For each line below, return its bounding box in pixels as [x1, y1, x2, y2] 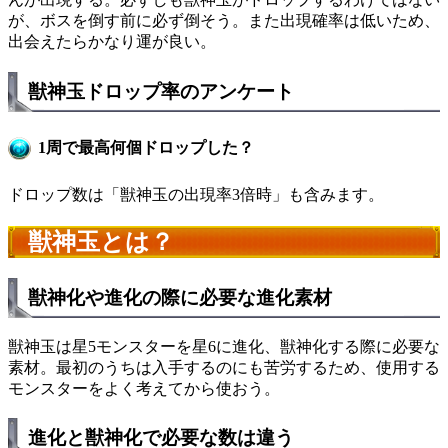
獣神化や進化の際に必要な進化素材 [28, 287, 332, 309]
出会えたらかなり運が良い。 [8, 32, 216, 50]
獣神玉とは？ [28, 229, 174, 256]
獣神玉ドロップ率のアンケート [28, 80, 294, 102]
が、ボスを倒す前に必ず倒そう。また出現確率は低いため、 [8, 11, 440, 29]
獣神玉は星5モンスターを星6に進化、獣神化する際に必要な [8, 337, 440, 355]
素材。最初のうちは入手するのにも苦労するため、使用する [8, 358, 440, 376]
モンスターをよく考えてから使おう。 [8, 379, 280, 397]
